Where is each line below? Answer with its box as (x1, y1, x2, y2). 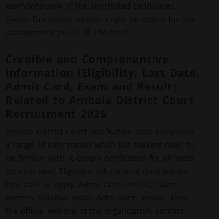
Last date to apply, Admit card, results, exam (5, 178, 176, 190)
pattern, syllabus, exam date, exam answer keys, (5, 192, 189, 203)
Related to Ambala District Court (5, 92, 194, 107)
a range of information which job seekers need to (5, 139, 195, 150)
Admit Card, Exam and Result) (5, 78, 176, 93)
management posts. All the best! (5, 27, 129, 38)
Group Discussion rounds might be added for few (5, 14, 195, 25)
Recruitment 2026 (5, 106, 107, 121)
